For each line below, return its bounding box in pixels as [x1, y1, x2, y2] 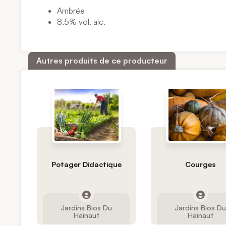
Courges [185, 159, 216, 168]
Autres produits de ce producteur [36, 55, 168, 66]
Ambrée [57, 6, 85, 16]
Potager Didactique [51, 159, 122, 168]
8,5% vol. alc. [57, 17, 106, 27]
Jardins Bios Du [61, 203, 112, 212]
